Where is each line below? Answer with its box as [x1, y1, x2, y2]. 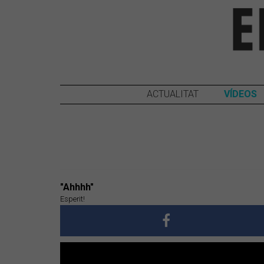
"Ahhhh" [60, 181, 94, 193]
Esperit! [60, 194, 85, 203]
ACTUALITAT [146, 88, 199, 100]
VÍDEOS [223, 88, 257, 100]
